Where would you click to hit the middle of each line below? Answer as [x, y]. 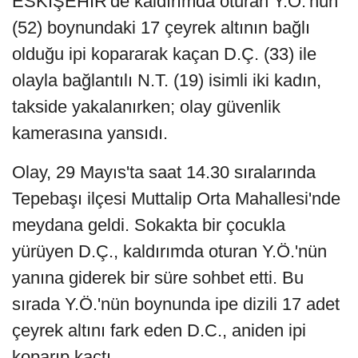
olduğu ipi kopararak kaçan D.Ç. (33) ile [164, 54]
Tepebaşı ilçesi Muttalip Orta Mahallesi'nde [176, 199]
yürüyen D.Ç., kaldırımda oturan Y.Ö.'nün [169, 252]
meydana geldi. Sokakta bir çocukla [149, 225]
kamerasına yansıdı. [90, 133]
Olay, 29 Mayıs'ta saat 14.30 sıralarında [164, 173]
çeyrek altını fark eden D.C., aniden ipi [159, 331]
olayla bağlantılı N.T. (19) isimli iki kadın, [167, 81]
